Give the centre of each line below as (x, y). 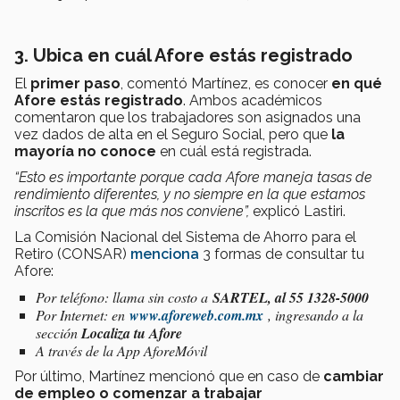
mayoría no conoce (85, 152)
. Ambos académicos (253, 101)
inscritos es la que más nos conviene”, (132, 212)
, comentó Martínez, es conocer (226, 84)
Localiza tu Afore (132, 333)
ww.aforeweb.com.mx (201, 316)
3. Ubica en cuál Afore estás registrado (183, 56)
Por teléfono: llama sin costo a (124, 297)
